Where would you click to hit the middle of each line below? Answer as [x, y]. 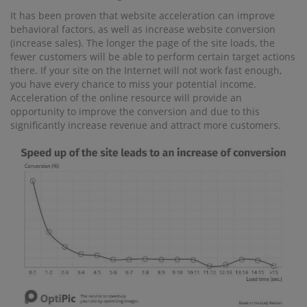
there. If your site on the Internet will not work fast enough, [146, 70]
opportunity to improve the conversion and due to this [135, 111]
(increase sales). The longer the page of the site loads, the [143, 43]
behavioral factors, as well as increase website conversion [143, 29]
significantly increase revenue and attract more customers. [146, 125]
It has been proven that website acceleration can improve [143, 15]
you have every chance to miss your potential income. [133, 84]
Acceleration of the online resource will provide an [126, 98]
